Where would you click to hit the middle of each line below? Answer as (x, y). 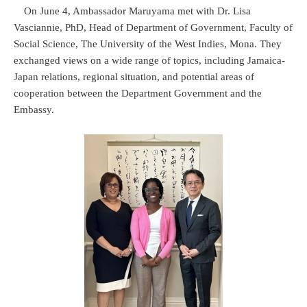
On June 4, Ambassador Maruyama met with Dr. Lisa (132, 11)
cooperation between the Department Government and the (138, 93)
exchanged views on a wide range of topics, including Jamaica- (149, 60)
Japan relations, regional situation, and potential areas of (134, 76)
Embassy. (34, 109)
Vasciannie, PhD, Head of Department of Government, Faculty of (153, 27)
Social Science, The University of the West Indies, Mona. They (148, 44)
